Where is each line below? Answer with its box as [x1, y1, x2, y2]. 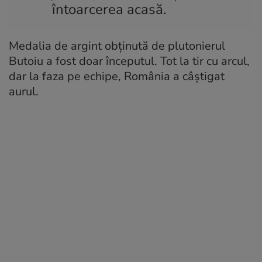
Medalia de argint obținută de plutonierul [9, 37, 225, 54]
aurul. [9, 83, 39, 99]
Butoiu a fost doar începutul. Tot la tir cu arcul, [9, 53, 250, 69]
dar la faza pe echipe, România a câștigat [9, 68, 225, 84]
